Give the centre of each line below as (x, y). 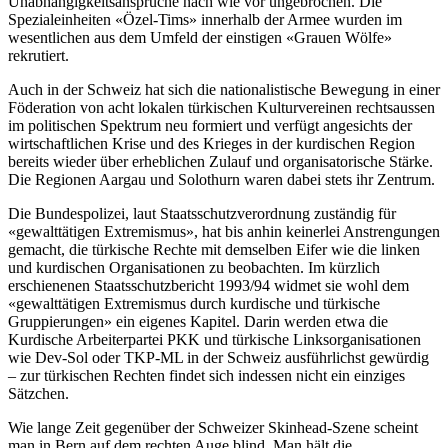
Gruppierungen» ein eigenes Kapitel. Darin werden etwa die (198, 322)
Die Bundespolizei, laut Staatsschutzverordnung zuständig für (202, 214)
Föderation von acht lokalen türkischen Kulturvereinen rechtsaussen (221, 108)
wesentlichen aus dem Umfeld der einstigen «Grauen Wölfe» (200, 38)
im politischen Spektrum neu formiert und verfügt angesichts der (210, 126)
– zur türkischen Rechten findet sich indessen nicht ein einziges (206, 376)
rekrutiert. (38, 56)
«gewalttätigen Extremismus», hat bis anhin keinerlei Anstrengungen (224, 232)
